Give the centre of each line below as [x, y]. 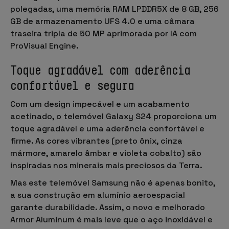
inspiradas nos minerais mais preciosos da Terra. [106, 165]
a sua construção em [54, 195]
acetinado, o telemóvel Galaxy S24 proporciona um [113, 116]
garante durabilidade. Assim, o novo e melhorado [108, 207]
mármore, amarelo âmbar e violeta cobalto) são [106, 153]
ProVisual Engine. [44, 45]
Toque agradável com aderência [100, 70]
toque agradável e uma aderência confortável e [107, 128]
